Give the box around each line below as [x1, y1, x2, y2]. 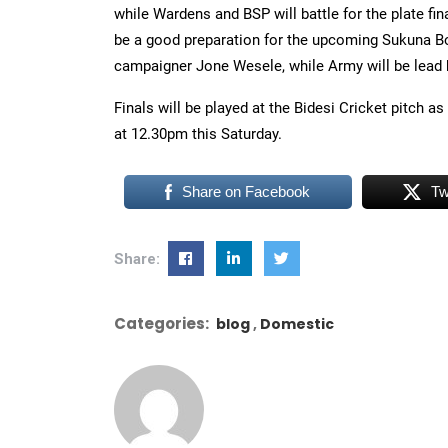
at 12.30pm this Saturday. [114, 125, 282, 143]
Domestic [260, 314, 334, 334]
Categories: [114, 313, 209, 334]
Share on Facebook [182, 183, 311, 200]
